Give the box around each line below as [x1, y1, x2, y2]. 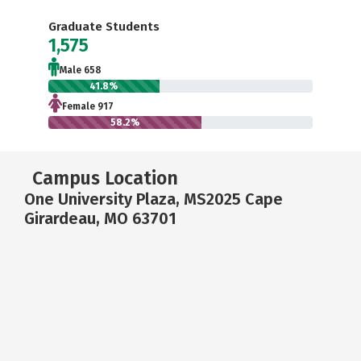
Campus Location [32, 166, 178, 189]
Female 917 [62, 100, 114, 112]
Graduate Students [48, 19, 160, 34]
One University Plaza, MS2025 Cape [24, 189, 283, 209]
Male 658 [60, 64, 102, 76]
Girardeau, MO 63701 [24, 208, 176, 228]
